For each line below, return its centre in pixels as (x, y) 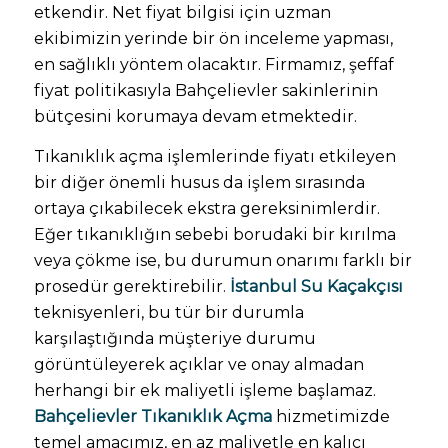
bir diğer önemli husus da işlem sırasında (199, 182)
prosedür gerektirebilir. (131, 286)
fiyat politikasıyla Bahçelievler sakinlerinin (205, 91)
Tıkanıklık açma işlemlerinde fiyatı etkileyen (214, 156)
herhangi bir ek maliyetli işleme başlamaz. (204, 390)
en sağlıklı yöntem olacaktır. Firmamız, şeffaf (213, 65)
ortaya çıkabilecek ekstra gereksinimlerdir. (206, 208)
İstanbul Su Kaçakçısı (316, 286)
